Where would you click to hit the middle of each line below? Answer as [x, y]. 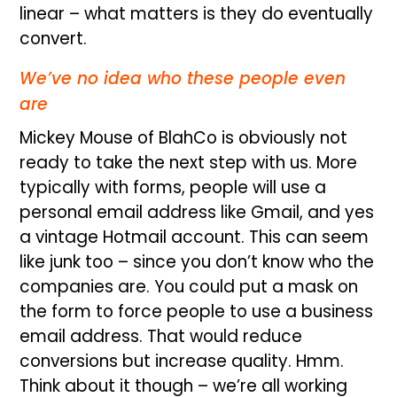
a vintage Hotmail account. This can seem [195, 237]
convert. [54, 38]
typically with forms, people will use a [173, 187]
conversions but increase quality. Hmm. [182, 361]
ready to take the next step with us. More [189, 162]
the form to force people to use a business [197, 311]
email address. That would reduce [161, 336]
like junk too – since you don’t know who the [197, 261]
